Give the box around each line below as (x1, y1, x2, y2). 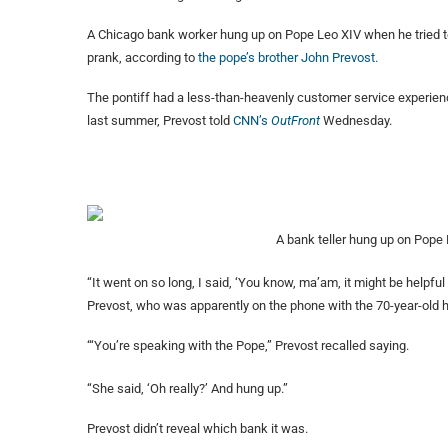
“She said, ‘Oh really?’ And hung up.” (87, 381, 288, 397)
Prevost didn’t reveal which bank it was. (87, 421, 308, 437)
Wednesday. (323, 113, 392, 129)
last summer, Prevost (87, 113, 206, 129)
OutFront (271, 113, 323, 129)
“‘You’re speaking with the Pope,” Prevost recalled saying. (87, 338, 409, 354)
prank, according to (87, 50, 198, 66)
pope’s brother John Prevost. (219, 50, 378, 66)
